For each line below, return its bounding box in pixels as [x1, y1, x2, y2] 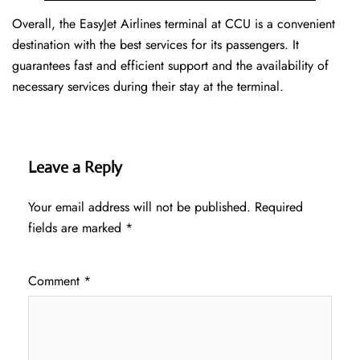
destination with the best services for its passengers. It [12, 35, 299, 55]
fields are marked [28, 219, 125, 238]
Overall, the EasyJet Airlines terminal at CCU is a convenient [12, 14, 335, 34]
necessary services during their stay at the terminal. [12, 77, 284, 96]
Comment [28, 272, 84, 291]
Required [255, 198, 303, 217]
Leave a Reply [28, 157, 122, 178]
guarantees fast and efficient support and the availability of [12, 56, 329, 76]
